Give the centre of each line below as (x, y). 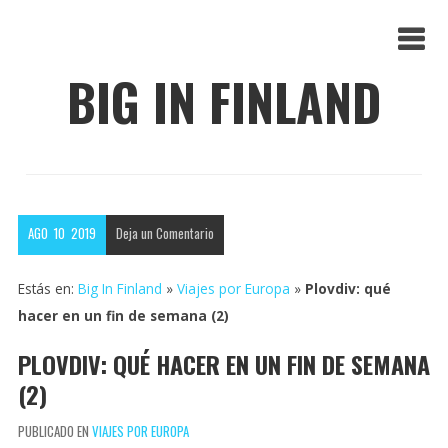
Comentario (185, 232)
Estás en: (47, 288)
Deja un (134, 232)
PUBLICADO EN (54, 430)
